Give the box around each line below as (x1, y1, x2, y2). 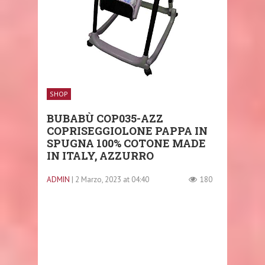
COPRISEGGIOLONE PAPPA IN (47, 124, 208, 138)
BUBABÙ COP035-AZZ (47, 111, 163, 125)
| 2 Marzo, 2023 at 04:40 (72, 174, 149, 185)
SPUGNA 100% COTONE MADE (47, 136, 206, 150)
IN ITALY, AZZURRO (47, 148, 154, 163)
